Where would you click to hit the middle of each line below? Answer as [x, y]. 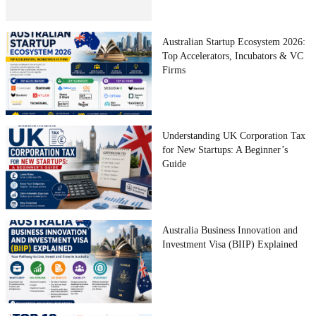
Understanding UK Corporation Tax [234, 136]
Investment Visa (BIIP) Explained [230, 244]
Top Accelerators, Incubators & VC [233, 56]
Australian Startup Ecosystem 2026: [234, 42]
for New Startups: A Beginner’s [225, 150]
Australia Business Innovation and [230, 230]
